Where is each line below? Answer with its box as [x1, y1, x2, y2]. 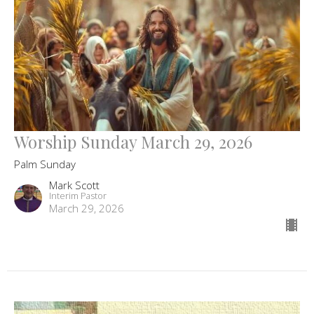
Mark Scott [49, 178, 100, 193]
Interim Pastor [49, 189, 107, 203]
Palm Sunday [14, 157, 76, 172]
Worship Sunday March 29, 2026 [14, 130, 252, 153]
